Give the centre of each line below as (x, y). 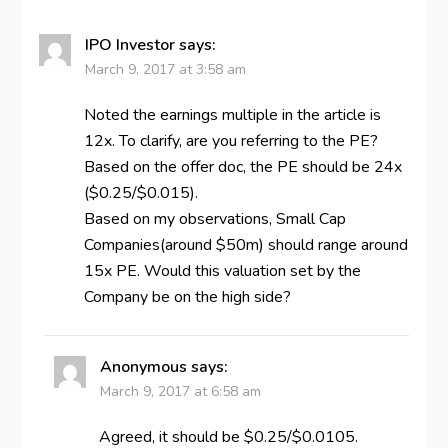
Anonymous (143, 367)
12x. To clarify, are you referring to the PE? (230, 141)
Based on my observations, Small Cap (214, 219)
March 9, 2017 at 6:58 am (180, 392)
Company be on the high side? (187, 297)
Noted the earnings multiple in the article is (232, 115)
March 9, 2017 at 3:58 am (165, 70)
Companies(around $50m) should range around (245, 245)
